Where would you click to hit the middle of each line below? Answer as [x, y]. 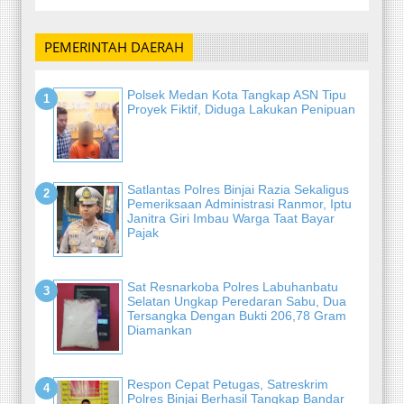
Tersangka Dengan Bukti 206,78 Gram [237, 315]
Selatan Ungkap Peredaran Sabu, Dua [237, 301]
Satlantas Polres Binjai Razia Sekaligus [238, 189]
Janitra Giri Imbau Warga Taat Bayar [231, 218]
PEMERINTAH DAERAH [114, 47]
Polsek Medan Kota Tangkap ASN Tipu [237, 94]
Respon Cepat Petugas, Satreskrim [228, 384]
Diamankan [160, 330]
